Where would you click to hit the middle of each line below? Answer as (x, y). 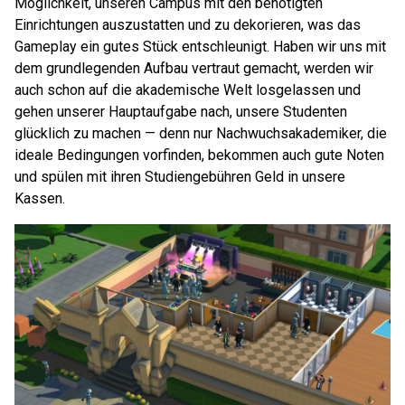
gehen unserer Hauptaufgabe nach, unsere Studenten (181, 112)
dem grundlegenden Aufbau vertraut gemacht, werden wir (194, 68)
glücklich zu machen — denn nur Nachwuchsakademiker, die (201, 133)
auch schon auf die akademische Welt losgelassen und (188, 90)
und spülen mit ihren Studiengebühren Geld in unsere (180, 177)
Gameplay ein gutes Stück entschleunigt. (142, 47)
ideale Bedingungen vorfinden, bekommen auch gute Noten (199, 155)
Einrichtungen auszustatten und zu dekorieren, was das (188, 25)
